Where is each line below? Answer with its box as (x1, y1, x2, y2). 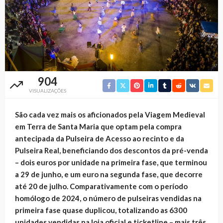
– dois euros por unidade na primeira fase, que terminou (15, 158, 207, 167)
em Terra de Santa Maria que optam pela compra (15, 122, 182, 131)
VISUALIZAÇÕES (29, 88, 66, 94)
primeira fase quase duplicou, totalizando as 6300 (15, 206, 187, 215)
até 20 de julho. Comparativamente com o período (15, 182, 188, 191)
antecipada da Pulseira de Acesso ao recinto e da (15, 134, 184, 143)
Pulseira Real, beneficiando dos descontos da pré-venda (15, 146, 208, 155)
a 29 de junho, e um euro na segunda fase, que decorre (15, 170, 203, 179)
